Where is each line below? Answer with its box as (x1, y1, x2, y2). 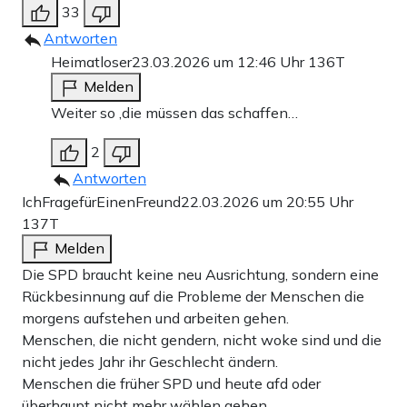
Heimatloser (51, 53, 132, 72)
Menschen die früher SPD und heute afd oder (22, 374, 321, 393)
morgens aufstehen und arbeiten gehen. (22, 309, 289, 328)
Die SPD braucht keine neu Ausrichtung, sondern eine (22, 265, 379, 284)
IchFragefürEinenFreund (22, 193, 181, 212)
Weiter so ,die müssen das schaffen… (51, 104, 298, 123)
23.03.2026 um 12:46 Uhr (132, 53, 308, 72)
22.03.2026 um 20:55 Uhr (181, 193, 353, 212)
